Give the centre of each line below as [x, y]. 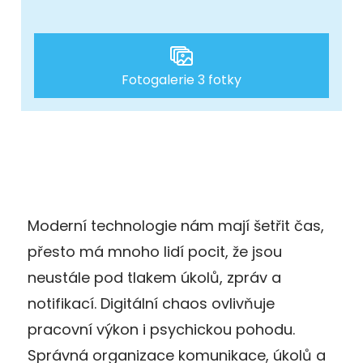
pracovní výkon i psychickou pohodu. [161, 329]
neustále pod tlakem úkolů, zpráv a [154, 277]
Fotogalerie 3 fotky [181, 79]
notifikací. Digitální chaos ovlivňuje [151, 303]
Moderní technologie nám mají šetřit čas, [176, 225]
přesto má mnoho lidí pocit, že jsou [155, 251]
